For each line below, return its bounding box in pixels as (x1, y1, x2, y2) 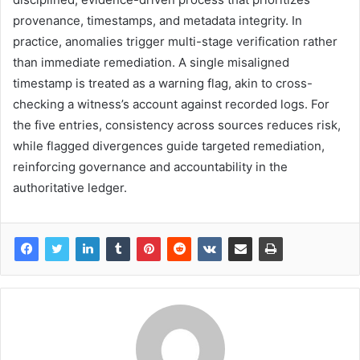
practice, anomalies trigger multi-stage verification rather (13, 34, 337, 50)
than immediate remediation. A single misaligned (13, 55, 289, 71)
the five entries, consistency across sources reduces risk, (13, 117, 341, 133)
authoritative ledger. (13, 180, 127, 196)
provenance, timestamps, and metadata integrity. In (13, 13, 302, 29)
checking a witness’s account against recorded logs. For (13, 96, 329, 112)
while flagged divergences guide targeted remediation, (13, 138, 325, 154)
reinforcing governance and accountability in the (13, 159, 288, 175)
